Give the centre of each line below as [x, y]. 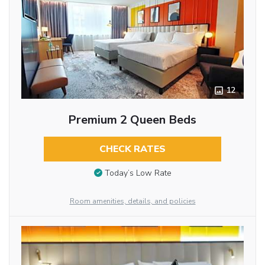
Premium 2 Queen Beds [132, 119]
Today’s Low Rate [138, 173]
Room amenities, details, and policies [132, 201]
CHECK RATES [132, 149]
